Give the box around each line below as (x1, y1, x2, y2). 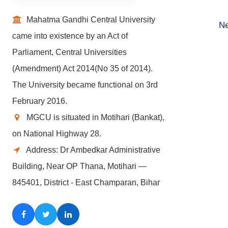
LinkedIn (67, 213, 99, 222)
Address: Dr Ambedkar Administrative (24, 145, 160, 154)
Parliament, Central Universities (12, 47, 127, 56)
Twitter (45, 213, 69, 222)
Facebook (22, 213, 59, 222)
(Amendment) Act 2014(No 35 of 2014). (12, 64, 153, 73)
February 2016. (12, 96, 67, 105)
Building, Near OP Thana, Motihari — (12, 161, 147, 170)
